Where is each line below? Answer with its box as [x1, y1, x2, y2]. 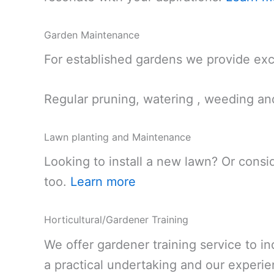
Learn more [67, 174, 136, 190]
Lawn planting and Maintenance [44, 131, 191, 144]
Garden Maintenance [44, 28, 139, 41]
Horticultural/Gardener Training [44, 213, 188, 226]
